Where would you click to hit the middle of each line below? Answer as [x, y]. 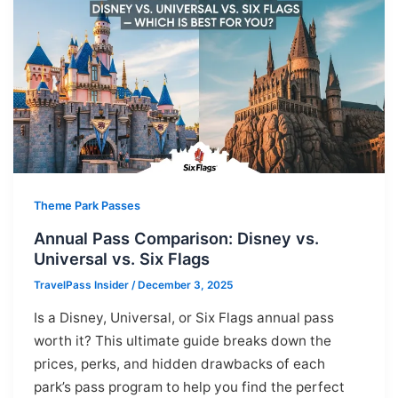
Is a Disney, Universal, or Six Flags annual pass [183, 317]
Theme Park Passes [87, 206]
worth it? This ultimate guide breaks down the [182, 340]
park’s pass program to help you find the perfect [189, 386]
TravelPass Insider [82, 286]
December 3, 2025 [185, 286]
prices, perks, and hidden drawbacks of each [179, 363]
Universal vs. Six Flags [121, 258]
